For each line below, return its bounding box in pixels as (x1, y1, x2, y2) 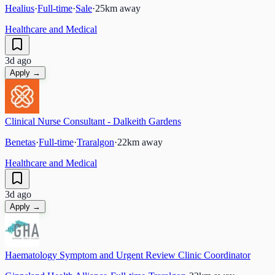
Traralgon (77, 136, 114, 147)
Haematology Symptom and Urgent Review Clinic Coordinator (5, 249, 250, 260)
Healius (5, 2, 34, 14)
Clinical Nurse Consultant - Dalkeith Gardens (5, 115, 181, 126)
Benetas (5, 136, 36, 147)
